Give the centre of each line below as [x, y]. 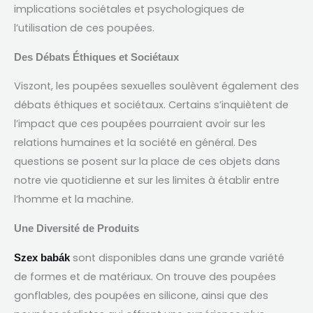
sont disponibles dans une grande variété [179, 257]
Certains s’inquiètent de [228, 105]
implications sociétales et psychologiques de [129, 9]
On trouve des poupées [216, 276]
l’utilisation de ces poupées [83, 28]
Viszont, [35, 86]
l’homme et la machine [73, 199]
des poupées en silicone [135, 295]
